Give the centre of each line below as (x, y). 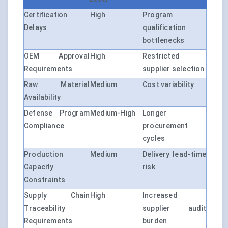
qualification (164, 28)
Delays (36, 28)
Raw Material (57, 85)
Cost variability (168, 85)
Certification (46, 15)
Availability (42, 97)
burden (155, 221)
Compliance (44, 126)
